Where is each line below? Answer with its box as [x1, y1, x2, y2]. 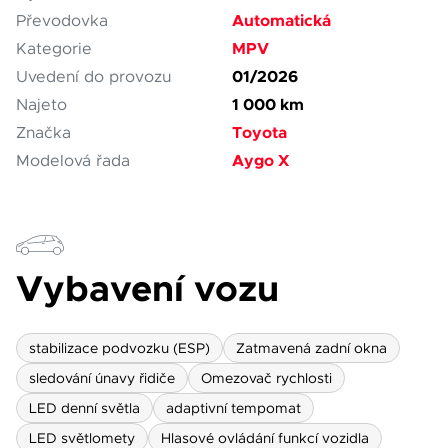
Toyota [232, 122, 287, 143]
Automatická [232, 10, 331, 31]
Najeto [16, 95, 67, 115]
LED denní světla [29, 399, 140, 417]
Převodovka [16, 11, 108, 31]
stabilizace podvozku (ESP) [29, 339, 210, 357]
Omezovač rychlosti [201, 369, 332, 387]
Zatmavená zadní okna [236, 339, 387, 357]
